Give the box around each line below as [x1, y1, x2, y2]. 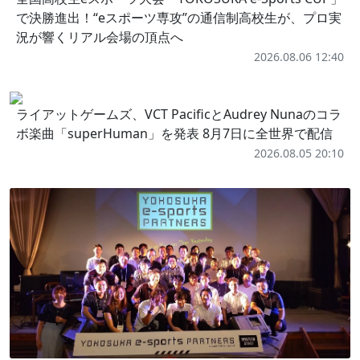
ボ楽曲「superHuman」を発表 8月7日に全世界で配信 [16, 125, 333, 143]
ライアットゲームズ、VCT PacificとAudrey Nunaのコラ [16, 105, 342, 124]
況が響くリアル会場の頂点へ [16, 28, 183, 47]
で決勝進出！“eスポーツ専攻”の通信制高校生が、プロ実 [16, 9, 342, 27]
